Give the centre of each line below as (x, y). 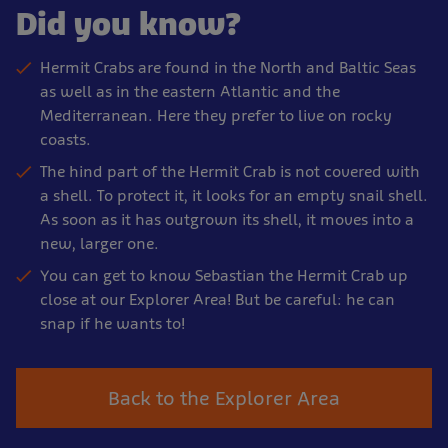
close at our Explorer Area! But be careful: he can (217, 299)
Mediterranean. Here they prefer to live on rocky (216, 115)
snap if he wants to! (112, 323)
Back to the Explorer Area (223, 397)
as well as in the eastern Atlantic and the (190, 91)
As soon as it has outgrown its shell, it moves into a (227, 219)
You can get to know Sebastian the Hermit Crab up (224, 275)
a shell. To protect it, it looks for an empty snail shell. (234, 195)
